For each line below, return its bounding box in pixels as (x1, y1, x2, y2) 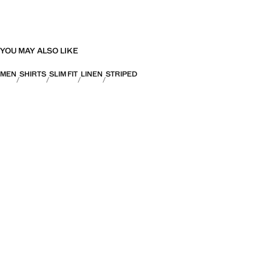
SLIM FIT (49, 69, 78, 79)
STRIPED (106, 69, 137, 79)
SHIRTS (19, 69, 46, 79)
